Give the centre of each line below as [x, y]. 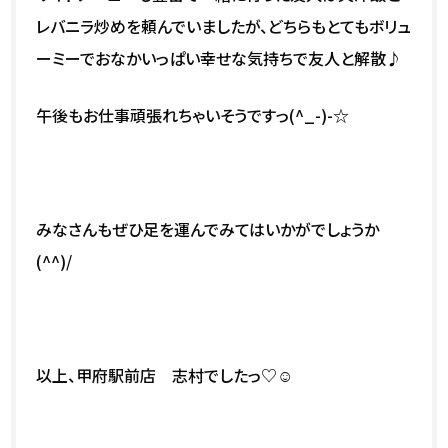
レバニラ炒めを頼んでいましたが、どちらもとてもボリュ [224, 25]
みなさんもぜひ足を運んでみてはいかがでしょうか [208, 228]
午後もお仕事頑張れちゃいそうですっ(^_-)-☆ [193, 114]
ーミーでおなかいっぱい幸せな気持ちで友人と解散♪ [219, 57]
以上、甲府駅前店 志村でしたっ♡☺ [165, 374]
